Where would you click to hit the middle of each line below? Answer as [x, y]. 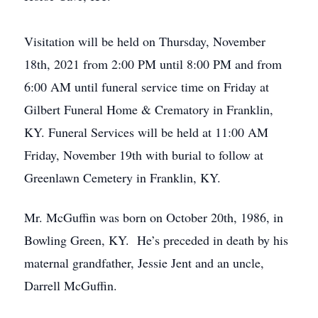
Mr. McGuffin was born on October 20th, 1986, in [154, 217]
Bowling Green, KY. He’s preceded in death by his [156, 240]
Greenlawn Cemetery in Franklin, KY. [122, 177]
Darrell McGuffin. [71, 285]
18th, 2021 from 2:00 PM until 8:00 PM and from [153, 64]
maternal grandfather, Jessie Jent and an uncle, [144, 263]
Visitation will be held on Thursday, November [145, 41]
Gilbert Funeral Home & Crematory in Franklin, [149, 109]
